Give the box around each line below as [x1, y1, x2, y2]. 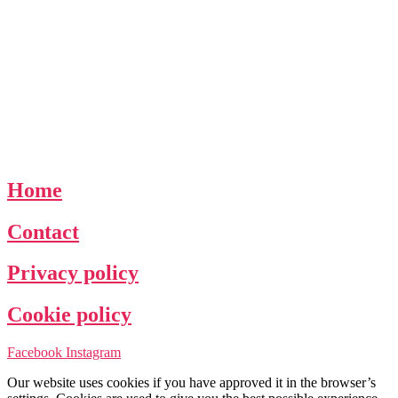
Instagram [66, 345, 121, 361]
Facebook [7, 345, 62, 361]
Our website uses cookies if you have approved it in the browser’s [7, 375, 376, 391]
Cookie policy [7, 303, 131, 327]
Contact [7, 219, 79, 243]
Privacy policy [7, 261, 139, 285]
